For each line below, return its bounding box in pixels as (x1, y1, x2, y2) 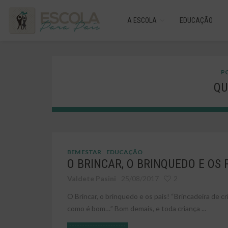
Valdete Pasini (67, 174, 116, 183)
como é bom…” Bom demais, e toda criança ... (67, 204, 206, 213)
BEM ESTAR (67, 148, 101, 156)
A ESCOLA (127, 16, 157, 24)
